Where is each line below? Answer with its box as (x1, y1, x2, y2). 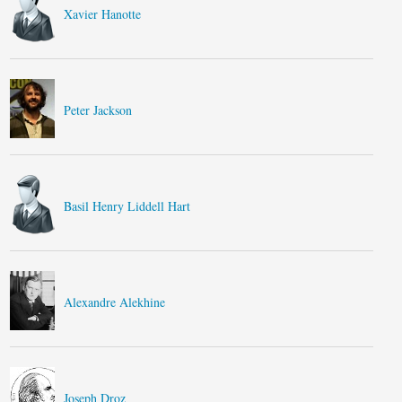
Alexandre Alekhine (64, 293, 166, 310)
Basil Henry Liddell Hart (64, 197, 191, 214)
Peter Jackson (64, 101, 133, 118)
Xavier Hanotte (64, 5, 142, 22)
